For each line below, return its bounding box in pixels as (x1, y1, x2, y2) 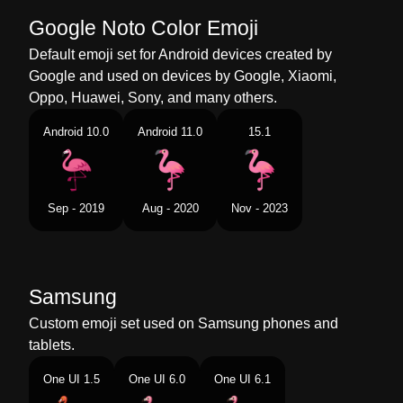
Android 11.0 (138, 125, 202, 139)
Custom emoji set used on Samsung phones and (29, 316, 338, 331)
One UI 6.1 (214, 372, 271, 386)
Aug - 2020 (141, 201, 199, 215)
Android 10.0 (43, 125, 109, 139)
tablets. (29, 337, 75, 353)
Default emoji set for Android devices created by (29, 47, 332, 62)
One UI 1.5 (43, 372, 100, 386)
